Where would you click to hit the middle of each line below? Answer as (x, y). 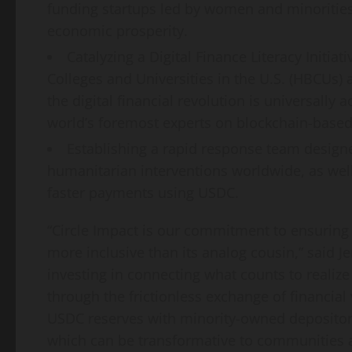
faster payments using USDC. (143, 193)
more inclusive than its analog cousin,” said (193, 253)
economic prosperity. (117, 31)
